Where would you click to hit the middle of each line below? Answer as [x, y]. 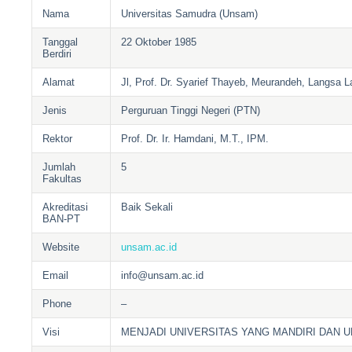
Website [61, 247]
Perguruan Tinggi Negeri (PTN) [191, 111]
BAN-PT [62, 219]
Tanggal [60, 42]
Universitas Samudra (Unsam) [190, 14]
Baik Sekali [147, 207]
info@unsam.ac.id [163, 276]
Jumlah [59, 167]
